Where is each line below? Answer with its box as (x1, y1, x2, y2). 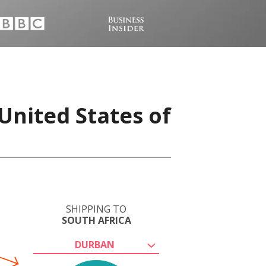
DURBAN (74, 238, 115, 251)
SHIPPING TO (66, 202, 126, 216)
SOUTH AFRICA (61, 214, 131, 227)
